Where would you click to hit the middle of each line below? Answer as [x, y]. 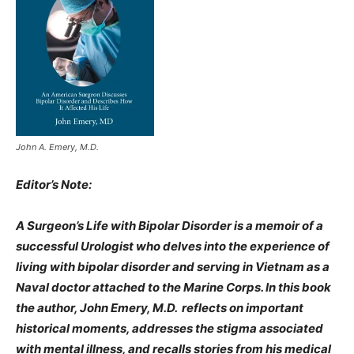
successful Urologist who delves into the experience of [173, 246]
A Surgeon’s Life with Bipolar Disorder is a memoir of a [169, 225]
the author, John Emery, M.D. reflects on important [160, 307]
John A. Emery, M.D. [57, 147]
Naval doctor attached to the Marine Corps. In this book [173, 287]
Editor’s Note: [54, 184]
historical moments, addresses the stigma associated [169, 328]
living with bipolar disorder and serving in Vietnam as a [173, 266]
